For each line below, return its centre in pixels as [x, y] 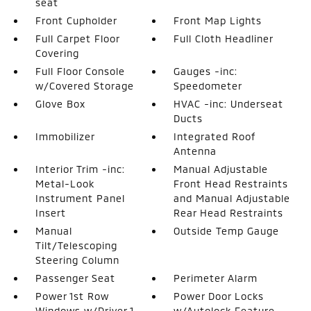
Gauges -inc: [206, 71]
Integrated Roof [215, 136]
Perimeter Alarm [216, 278]
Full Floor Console [80, 71]
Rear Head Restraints [229, 213]
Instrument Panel [80, 198]
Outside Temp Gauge [227, 231]
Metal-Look [65, 184]
